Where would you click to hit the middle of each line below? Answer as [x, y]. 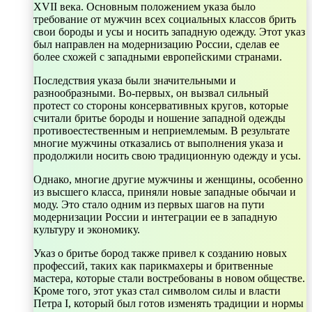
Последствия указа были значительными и [135, 80]
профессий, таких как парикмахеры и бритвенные [153, 265]
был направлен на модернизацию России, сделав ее [156, 44]
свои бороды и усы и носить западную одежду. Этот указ [169, 31]
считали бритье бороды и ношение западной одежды [159, 118]
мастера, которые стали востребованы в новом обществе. [169, 278]
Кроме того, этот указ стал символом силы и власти [157, 290]
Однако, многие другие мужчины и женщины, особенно [168, 179]
